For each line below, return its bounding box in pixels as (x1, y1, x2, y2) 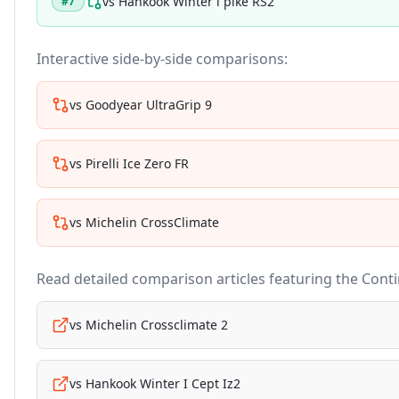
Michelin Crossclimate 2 (85, 316, 228, 333)
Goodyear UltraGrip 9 (85, 96, 212, 113)
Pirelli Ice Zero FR (85, 155, 189, 172)
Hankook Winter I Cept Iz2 (85, 375, 240, 392)
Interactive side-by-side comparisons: (37, 49, 288, 69)
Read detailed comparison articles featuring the (37, 269, 362, 289)
